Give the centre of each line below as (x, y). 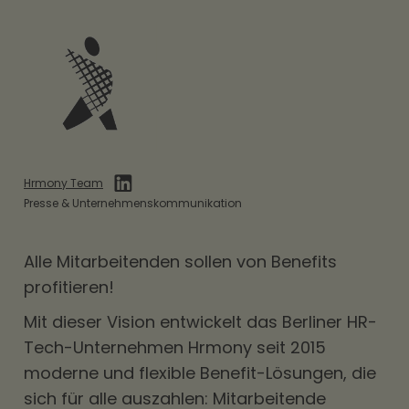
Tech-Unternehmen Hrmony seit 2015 (175, 347)
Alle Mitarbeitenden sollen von (147, 262)
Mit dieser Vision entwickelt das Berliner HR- (200, 322)
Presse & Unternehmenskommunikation (133, 203)
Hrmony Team (63, 183)
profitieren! (71, 287)
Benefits (304, 262)
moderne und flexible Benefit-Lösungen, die (200, 373)
